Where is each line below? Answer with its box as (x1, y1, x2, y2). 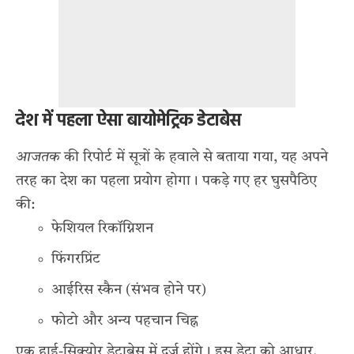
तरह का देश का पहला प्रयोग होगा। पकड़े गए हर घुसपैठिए (16, 173, 317, 188)
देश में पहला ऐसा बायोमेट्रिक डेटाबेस (16, 107, 241, 135)
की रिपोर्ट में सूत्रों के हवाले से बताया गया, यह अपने (60, 149, 328, 164)
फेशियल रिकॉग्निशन (51, 220, 153, 235)
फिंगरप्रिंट (51, 251, 100, 266)
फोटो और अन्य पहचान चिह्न (51, 313, 198, 328)
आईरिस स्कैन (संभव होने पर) (51, 282, 206, 297)
